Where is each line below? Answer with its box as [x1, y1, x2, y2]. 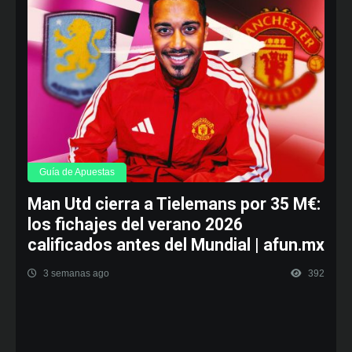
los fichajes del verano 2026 [27, 214, 243, 234]
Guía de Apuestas [39, 166, 115, 178]
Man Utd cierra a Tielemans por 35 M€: [27, 193, 321, 214]
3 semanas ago [41, 267, 109, 279]
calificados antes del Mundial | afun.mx [27, 234, 324, 255]
